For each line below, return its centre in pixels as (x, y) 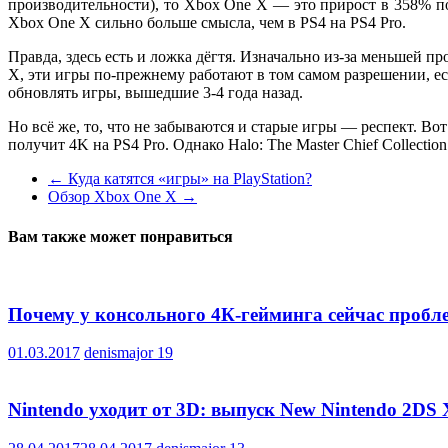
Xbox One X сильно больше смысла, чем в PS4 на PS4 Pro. (207, 23)
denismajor (120, 353)
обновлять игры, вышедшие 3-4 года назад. (155, 93)
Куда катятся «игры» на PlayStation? (188, 179)
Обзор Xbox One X (114, 197)
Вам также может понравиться (120, 236)
